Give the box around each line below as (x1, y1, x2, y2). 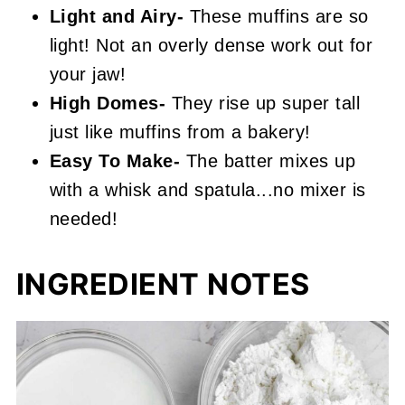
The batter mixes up (185, 151, 356, 172)
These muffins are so (184, 6, 369, 27)
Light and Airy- (49, 6, 184, 27)
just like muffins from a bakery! (49, 122, 311, 143)
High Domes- (49, 93, 166, 114)
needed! (49, 209, 118, 230)
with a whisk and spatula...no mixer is (49, 180, 366, 201)
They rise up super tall (165, 93, 361, 114)
